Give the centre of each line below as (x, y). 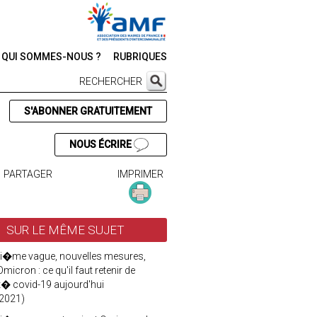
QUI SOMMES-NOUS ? (51, 57)
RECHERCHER (111, 81)
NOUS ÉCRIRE (101, 144)
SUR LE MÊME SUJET (66, 230)
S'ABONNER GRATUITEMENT (88, 111)
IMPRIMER (140, 174)
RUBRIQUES (140, 57)
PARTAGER (28, 174)
